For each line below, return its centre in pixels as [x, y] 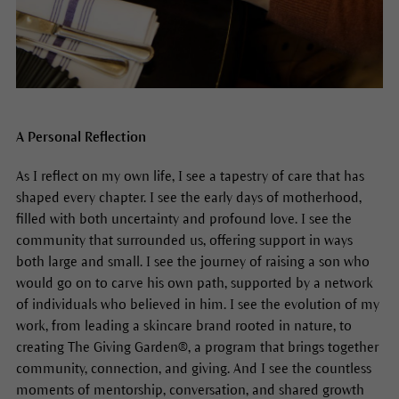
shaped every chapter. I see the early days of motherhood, [188, 197]
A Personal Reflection [82, 136]
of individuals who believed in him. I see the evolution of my [197, 304]
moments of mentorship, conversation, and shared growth [190, 389]
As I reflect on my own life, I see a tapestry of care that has [190, 175]
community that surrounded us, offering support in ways [184, 240]
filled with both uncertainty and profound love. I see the [183, 218]
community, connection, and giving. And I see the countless [193, 368]
